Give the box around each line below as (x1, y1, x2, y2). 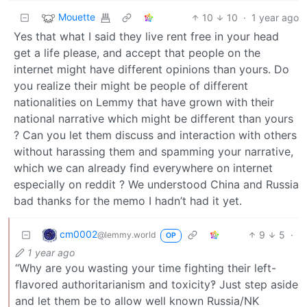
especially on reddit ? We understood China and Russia (14, 177, 299, 191)
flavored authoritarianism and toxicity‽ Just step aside (15, 277, 298, 291)
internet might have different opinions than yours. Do (14, 62, 289, 76)
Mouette (58, 11, 95, 23)
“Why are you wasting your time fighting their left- (15, 260, 276, 275)
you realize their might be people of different (14, 78, 248, 93)
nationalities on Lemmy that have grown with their (14, 95, 274, 109)
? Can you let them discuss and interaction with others (14, 127, 297, 142)
